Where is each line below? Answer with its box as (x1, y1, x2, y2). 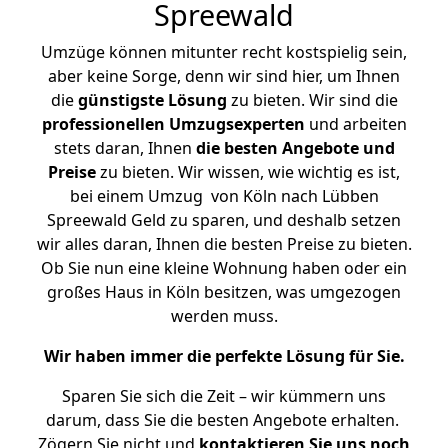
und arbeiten (304, 113, 407, 135)
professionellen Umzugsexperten (41, 113, 305, 135)
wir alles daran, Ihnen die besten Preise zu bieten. (36, 233, 412, 255)
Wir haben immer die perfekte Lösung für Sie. (43, 345, 405, 367)
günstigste (77, 89, 164, 111)
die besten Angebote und (195, 137, 395, 159)
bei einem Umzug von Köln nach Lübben (69, 185, 379, 207)
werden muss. (170, 305, 278, 327)
